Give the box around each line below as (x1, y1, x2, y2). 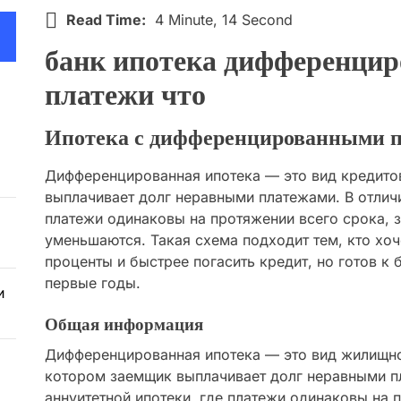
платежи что (45, 79, 206, 114)
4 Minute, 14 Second (155, 10, 293, 29)
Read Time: (66, 10, 146, 29)
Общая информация (45, 315, 203, 336)
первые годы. (45, 274, 141, 293)
